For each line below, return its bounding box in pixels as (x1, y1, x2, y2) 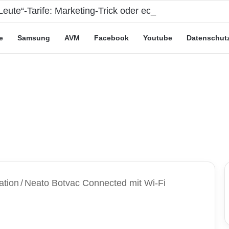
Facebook (94, 34, 129, 42)
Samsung (17, 34, 50, 42)
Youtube (143, 34, 172, 42)
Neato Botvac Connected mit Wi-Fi (25, 178, 166, 188)
